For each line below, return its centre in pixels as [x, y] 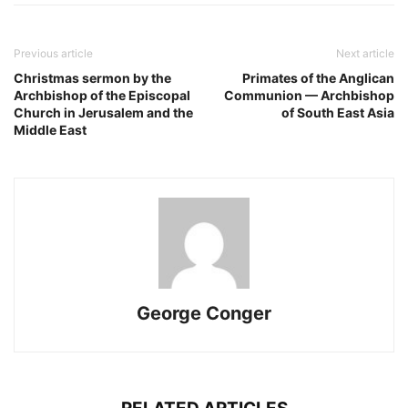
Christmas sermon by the [92, 78]
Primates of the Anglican [318, 78]
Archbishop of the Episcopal [102, 96]
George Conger [204, 314]
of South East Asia [338, 113]
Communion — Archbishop [309, 96]
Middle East [50, 130]
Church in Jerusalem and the [103, 113]
